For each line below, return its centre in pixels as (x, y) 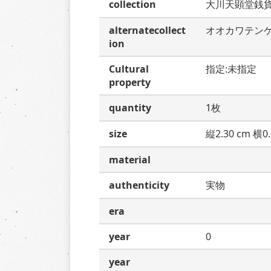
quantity (130, 108)
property (130, 82)
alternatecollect (147, 30)
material (130, 160)
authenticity (139, 185)
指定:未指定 (231, 69)
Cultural (129, 69)
